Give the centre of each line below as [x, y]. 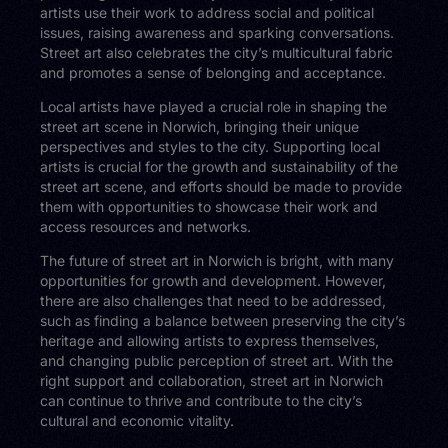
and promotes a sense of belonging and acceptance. [213, 72]
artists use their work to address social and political [207, 12]
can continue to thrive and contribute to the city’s [201, 400]
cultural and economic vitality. [137, 420]
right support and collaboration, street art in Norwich [212, 380]
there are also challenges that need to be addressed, [213, 300]
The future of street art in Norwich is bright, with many [217, 260]
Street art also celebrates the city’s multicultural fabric [217, 52]
